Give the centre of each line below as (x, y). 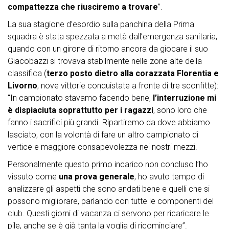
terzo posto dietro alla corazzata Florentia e (133, 74)
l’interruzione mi (185, 98)
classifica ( (27, 74)
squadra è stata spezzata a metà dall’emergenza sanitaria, (112, 37)
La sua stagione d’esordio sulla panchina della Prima (101, 25)
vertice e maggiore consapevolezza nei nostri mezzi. (102, 147)
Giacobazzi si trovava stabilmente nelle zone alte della (105, 61)
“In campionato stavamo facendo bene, (80, 98)
